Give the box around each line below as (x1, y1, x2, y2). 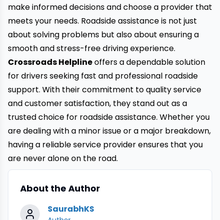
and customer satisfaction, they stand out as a (8, 98, 187, 109)
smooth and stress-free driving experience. (8, 43, 175, 54)
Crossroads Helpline (8, 56, 92, 68)
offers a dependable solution (92, 56, 205, 68)
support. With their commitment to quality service (8, 84, 201, 95)
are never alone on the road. (8, 153, 118, 164)
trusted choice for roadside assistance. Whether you (8, 111, 210, 123)
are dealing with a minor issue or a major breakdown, (8, 125, 211, 137)
